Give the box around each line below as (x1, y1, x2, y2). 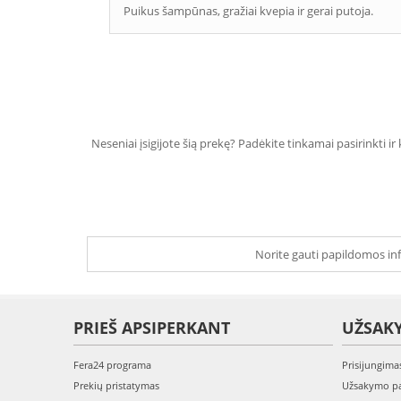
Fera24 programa (73, 358, 151, 371)
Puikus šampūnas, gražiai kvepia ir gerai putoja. (124, 3, 373, 19)
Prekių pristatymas (73, 379, 159, 392)
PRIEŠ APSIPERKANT (73, 317, 230, 338)
